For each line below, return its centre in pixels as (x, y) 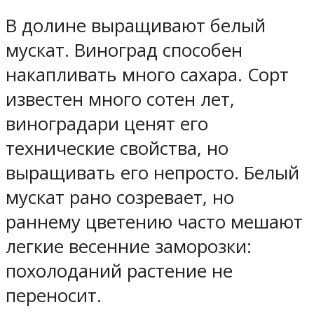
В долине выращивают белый (136, 26)
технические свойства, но (117, 149)
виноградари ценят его (107, 124)
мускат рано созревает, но (120, 198)
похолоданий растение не (119, 271)
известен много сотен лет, (120, 100)
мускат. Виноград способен (124, 50)
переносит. (54, 296)
